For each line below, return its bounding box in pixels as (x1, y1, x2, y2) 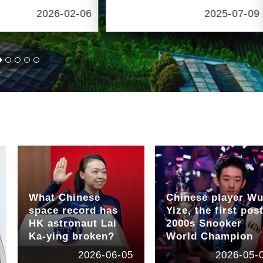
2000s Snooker (166, 217, 242, 229)
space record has (28, 204, 118, 216)
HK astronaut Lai (28, 217, 117, 229)
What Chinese (28, 191, 100, 203)
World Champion (166, 230, 254, 242)
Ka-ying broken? (28, 230, 114, 242)
